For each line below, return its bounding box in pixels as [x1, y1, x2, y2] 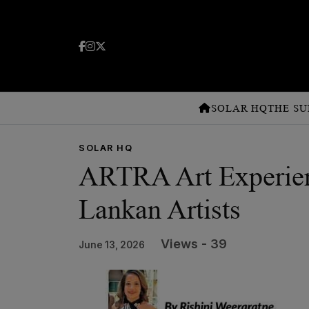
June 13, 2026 [79, 239, 145, 250]
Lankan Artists [79, 194, 241, 225]
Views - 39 [161, 237, 227, 251]
